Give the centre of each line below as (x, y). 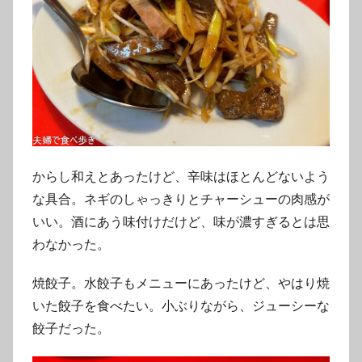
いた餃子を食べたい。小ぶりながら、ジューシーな (181, 305)
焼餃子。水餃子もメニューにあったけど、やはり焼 (181, 283)
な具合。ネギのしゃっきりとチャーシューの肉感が (181, 199)
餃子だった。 (71, 328)
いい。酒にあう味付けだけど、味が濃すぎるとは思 (181, 221)
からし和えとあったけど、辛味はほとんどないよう (181, 176)
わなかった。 (71, 244)
